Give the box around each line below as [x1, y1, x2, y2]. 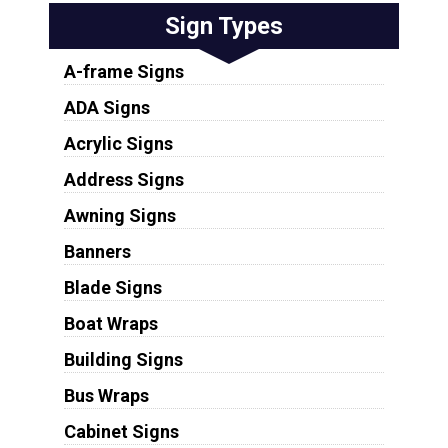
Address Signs [63, 169, 184, 191]
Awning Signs [63, 205, 176, 227]
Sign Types [164, 12, 283, 41]
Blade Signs [63, 277, 162, 299]
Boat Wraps [63, 313, 158, 335]
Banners [63, 241, 131, 263]
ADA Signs [63, 97, 150, 119]
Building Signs [63, 349, 183, 371]
